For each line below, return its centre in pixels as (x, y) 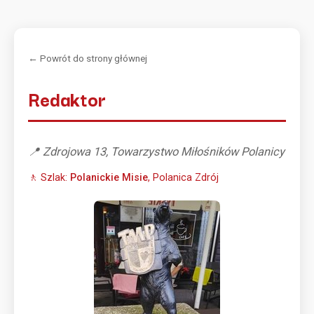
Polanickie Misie (109, 177)
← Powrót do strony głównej (88, 58)
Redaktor (67, 98)
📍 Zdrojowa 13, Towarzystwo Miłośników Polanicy (156, 152)
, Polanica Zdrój (183, 177)
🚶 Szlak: (49, 177)
